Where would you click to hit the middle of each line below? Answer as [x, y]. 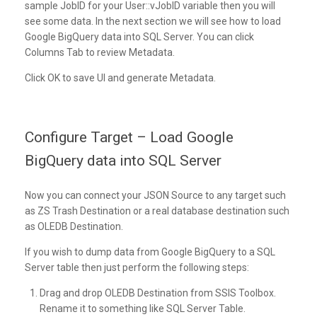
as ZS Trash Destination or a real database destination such [157, 211]
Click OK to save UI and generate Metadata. [120, 78]
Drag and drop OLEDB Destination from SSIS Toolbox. [158, 293]
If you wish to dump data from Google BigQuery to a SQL [150, 252]
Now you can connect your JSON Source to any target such [155, 196]
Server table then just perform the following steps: [137, 268]
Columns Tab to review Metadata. [100, 53]
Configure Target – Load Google [129, 138]
